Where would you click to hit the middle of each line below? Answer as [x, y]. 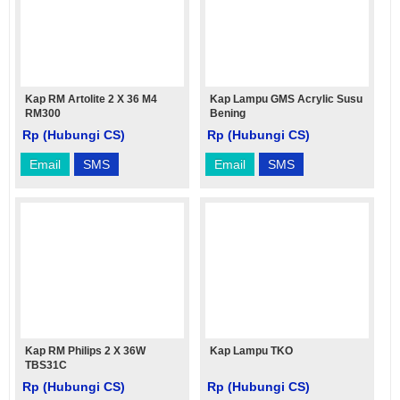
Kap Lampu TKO [252, 351]
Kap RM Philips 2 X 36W [85, 351]
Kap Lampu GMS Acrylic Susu [287, 99]
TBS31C [46, 365]
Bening [228, 113]
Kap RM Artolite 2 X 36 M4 [91, 99]
